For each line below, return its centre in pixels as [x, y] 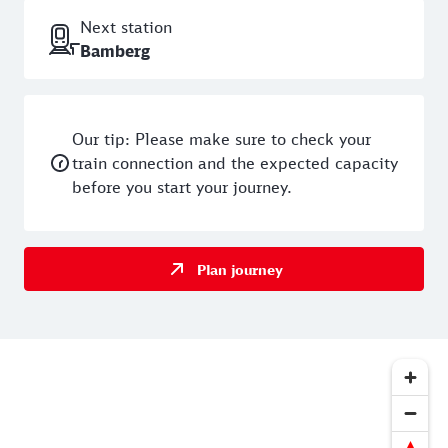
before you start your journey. [182, 187]
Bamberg [115, 51]
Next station [126, 27]
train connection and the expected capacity [235, 163]
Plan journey [239, 269]
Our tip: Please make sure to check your [221, 139]
